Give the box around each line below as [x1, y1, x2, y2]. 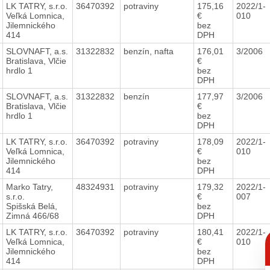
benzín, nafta [123, 46, 176, 56]
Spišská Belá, [5, 201, 57, 211]
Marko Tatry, [5, 181, 53, 192]
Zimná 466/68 [5, 210, 59, 221]
